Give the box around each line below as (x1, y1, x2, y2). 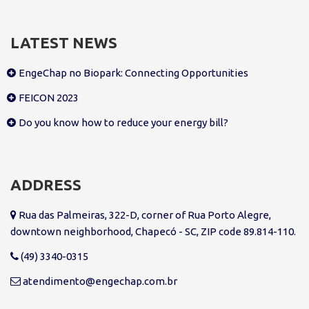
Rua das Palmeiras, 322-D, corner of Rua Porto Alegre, (17, 209, 271, 221)
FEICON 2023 (19, 92, 79, 104)
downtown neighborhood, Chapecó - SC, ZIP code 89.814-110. (10, 226, 296, 238)
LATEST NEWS (10, 34, 117, 52)
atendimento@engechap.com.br (21, 275, 177, 288)
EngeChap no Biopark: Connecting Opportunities (19, 67, 248, 79)
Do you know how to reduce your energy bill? (19, 117, 228, 129)
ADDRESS (10, 176, 178, 194)
